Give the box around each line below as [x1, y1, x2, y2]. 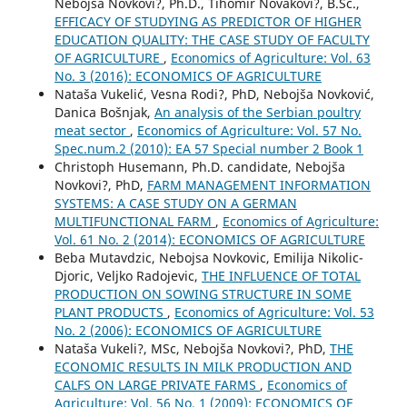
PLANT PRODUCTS [54, 303, 167, 321]
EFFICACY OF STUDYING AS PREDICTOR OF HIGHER [54, 12, 362, 30]
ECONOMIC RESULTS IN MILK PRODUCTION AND [54, 357, 352, 375]
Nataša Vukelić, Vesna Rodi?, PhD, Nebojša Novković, [54, 84, 374, 103]
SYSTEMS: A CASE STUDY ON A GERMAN [54, 194, 297, 212]
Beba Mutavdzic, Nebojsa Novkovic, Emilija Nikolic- [54, 248, 363, 266]
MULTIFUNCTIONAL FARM [54, 212, 215, 230]
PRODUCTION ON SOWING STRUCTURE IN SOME [54, 284, 352, 303]
